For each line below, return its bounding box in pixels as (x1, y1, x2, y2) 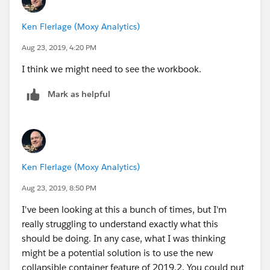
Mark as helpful (48, 88, 110, 99)
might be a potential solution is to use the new (22, 246, 213, 259)
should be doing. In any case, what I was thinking (22, 232, 225, 244)
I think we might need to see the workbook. (22, 63, 201, 75)
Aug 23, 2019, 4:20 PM (22, 42, 96, 52)
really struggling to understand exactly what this (22, 218, 218, 230)
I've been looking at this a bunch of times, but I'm (22, 203, 227, 215)
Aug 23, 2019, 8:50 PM (22, 182, 96, 193)
